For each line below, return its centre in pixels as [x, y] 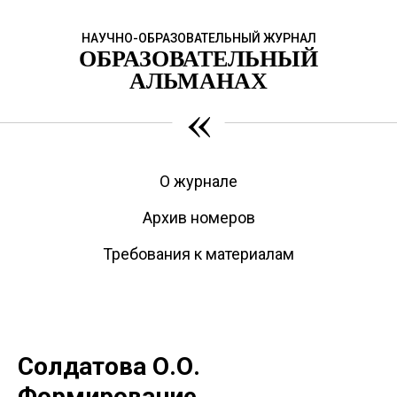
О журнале [198, 181]
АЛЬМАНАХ [198, 80]
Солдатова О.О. [109, 366]
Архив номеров [198, 218]
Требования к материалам [198, 254]
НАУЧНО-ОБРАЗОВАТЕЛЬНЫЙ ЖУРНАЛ [198, 38]
